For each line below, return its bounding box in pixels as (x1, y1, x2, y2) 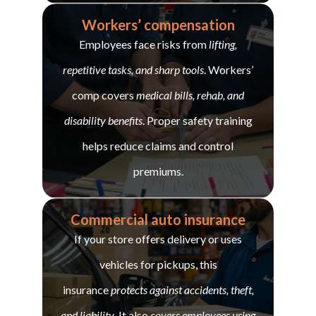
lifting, (209, 37, 237, 51)
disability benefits (63, 113, 142, 127)
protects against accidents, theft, (110, 282, 254, 296)
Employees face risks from (79, 37, 209, 51)
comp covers (72, 87, 136, 102)
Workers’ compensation (81, 16, 235, 33)
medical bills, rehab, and (136, 87, 244, 102)
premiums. (133, 164, 183, 178)
